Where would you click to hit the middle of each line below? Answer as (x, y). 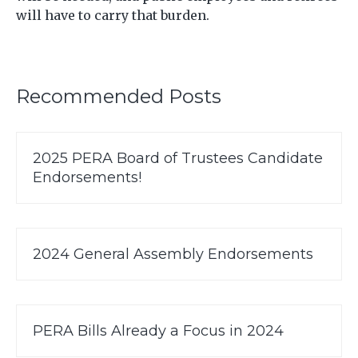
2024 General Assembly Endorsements (173, 254)
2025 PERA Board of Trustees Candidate (178, 158)
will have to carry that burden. (113, 15)
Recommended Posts (119, 96)
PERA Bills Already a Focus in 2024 (158, 330)
